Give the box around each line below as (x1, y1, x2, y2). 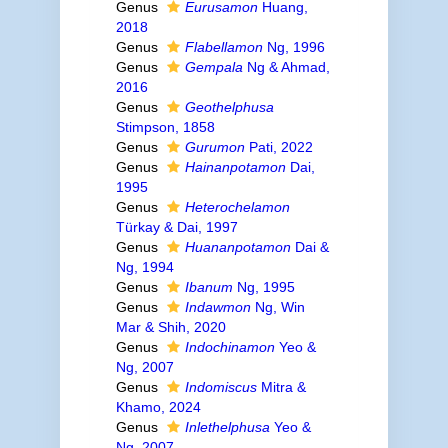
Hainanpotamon (184, 159, 286, 175)
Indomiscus (184, 379, 257, 395)
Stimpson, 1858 (115, 119, 215, 135)
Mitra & (256, 379, 306, 395)
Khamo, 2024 (115, 399, 201, 415)
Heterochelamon (184, 199, 290, 215)
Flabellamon (184, 39, 263, 55)
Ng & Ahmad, (242, 59, 330, 75)
